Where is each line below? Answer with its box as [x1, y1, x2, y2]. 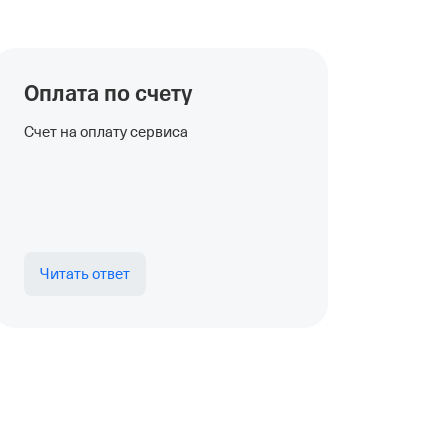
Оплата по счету [24, 79, 193, 109]
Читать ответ [40, 266, 130, 282]
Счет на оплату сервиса [24, 124, 188, 140]
